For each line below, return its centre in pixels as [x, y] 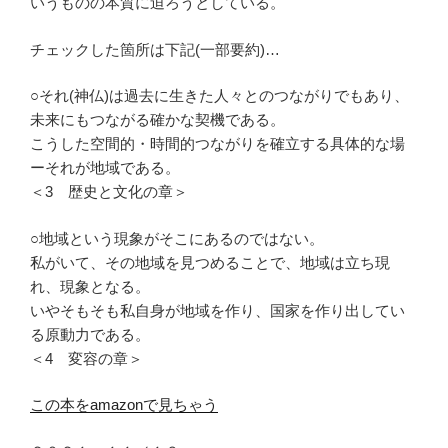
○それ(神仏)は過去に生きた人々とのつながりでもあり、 [219, 96]
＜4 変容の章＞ [86, 358]
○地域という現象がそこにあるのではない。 [177, 238]
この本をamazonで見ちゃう [124, 405]
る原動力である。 [90, 334]
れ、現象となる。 [90, 286]
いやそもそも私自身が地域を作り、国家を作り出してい [217, 310]
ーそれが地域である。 [105, 168]
